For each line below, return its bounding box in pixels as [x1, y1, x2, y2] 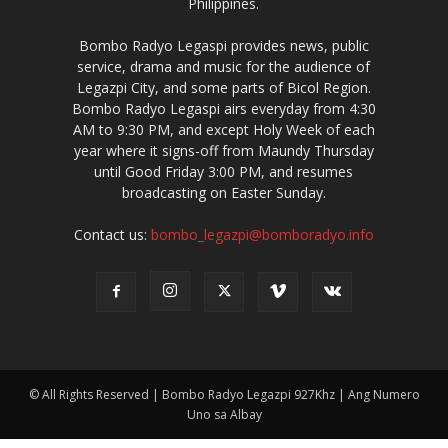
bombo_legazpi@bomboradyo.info [150, 224, 374, 244]
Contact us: [73, 224, 151, 244]
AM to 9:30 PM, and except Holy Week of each [72, 119, 375, 139]
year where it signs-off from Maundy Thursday [73, 140, 374, 160]
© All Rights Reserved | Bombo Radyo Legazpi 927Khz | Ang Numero [28, 385, 420, 403]
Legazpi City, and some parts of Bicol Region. [76, 77, 371, 97]
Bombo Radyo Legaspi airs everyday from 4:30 [71, 98, 376, 118]
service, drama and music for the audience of [77, 56, 371, 76]
